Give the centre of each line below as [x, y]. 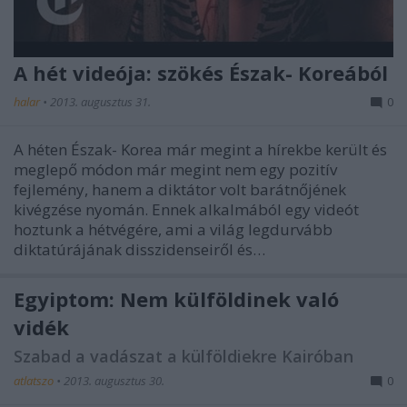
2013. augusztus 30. [114, 380]
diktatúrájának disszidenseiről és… [139, 249]
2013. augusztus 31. [100, 101]
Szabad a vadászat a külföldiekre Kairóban [184, 356]
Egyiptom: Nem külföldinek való [176, 298]
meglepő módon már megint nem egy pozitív [175, 169]
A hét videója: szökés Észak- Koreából [201, 72]
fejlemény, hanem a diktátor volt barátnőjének [180, 189]
